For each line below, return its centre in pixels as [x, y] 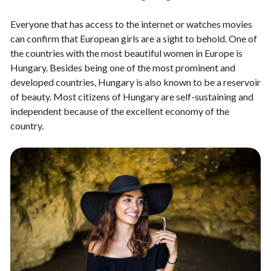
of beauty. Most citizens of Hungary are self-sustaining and [132, 96]
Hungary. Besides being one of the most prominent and [123, 67]
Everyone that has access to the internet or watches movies [131, 24]
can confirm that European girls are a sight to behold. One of [134, 38]
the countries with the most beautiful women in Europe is [126, 53]
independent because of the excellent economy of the [120, 111]
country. [27, 126]
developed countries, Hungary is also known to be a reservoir [135, 82]
